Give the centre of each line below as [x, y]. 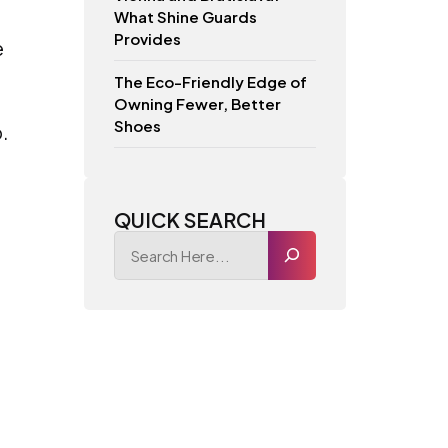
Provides [147, 38]
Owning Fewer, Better [197, 103]
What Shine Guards [185, 16]
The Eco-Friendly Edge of [210, 81]
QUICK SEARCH [189, 219]
